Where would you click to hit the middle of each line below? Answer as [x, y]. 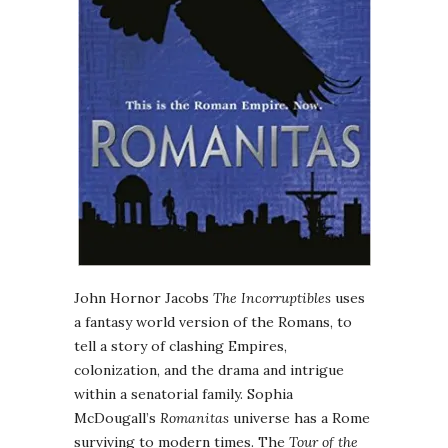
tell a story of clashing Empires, [180, 346]
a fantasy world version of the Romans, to [213, 322]
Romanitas [194, 418]
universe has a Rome [299, 418]
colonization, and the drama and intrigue [209, 370]
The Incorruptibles [272, 298]
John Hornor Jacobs [143, 298]
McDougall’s [117, 418]
